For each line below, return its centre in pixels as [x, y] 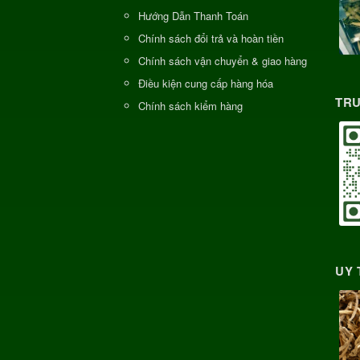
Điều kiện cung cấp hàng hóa [206, 83]
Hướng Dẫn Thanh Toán [193, 15]
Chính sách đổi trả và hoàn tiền [211, 38]
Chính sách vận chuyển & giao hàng [223, 60]
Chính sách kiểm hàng [190, 105]
